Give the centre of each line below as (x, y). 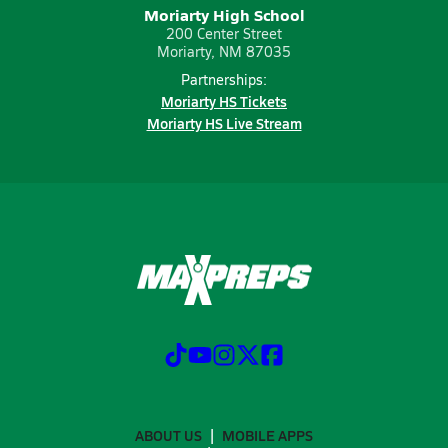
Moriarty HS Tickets (224, 101)
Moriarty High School (224, 14)
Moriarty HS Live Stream (224, 123)
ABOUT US (168, 434)
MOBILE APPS (267, 434)
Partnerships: (224, 79)
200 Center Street (224, 33)
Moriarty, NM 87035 (224, 51)
